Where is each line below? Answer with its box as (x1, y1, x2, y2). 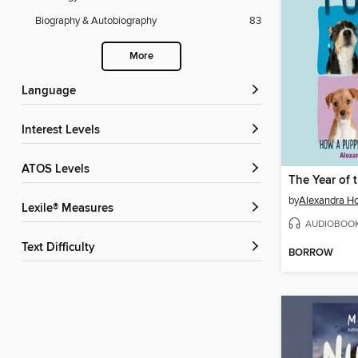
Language (28, 84, 76, 99)
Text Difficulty (27, 241, 95, 256)
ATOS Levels (29, 162, 89, 177)
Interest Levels (25, 123, 100, 138)
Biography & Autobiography (35, 14, 157, 28)
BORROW (288, 246, 333, 261)
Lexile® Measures (28, 201, 113, 217)
